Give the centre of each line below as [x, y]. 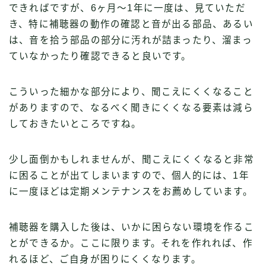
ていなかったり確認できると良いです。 [100, 56]
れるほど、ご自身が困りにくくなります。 [105, 259]
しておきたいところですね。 [75, 123]
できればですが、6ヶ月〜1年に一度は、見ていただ [127, 8]
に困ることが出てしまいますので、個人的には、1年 [129, 175]
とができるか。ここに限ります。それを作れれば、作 [131, 243]
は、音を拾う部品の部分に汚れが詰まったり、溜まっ [131, 40]
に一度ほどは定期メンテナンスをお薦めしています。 [131, 191]
